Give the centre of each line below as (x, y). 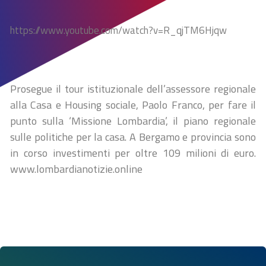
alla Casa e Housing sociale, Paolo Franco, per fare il (133, 105)
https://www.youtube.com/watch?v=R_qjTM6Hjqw (118, 30)
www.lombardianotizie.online (76, 169)
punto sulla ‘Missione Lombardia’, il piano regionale (133, 121)
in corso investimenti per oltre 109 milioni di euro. (133, 153)
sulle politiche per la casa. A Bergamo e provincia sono (133, 137)
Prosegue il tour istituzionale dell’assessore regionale (133, 89)
